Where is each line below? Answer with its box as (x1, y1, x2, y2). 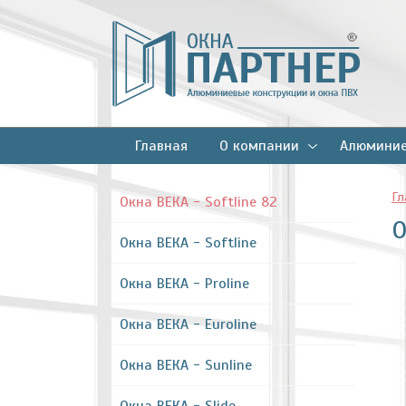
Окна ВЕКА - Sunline (120, 356, 252, 374)
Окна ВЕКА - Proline (120, 275, 249, 293)
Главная (134, 137, 188, 155)
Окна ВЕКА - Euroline (120, 315, 256, 333)
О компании (218, 137, 299, 155)
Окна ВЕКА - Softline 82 (120, 193, 277, 211)
